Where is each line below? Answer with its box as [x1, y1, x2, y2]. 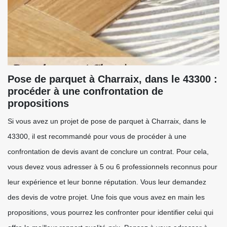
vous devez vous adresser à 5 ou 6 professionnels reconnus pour [8, 163, 217, 171]
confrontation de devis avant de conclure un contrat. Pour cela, [8, 147, 209, 156]
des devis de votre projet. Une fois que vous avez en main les [8, 193, 205, 201]
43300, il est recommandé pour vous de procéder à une [8, 132, 186, 140]
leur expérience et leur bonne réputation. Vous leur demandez [8, 178, 206, 186]
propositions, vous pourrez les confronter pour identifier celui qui [8, 208, 213, 216]
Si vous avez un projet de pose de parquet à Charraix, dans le [8, 117, 206, 125]
